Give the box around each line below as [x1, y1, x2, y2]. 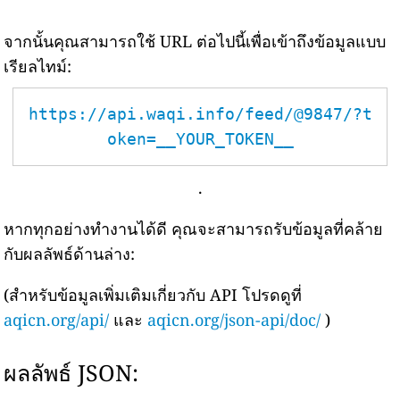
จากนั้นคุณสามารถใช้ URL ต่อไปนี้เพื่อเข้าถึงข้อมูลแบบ [4, 30, 387, 52]
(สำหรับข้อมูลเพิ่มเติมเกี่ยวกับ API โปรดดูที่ [4, 284, 303, 305]
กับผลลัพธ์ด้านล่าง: [4, 243, 136, 264]
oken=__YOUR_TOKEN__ [106, 129, 294, 148]
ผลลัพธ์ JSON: [4, 357, 139, 387]
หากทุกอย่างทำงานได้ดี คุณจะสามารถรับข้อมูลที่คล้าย [4, 218, 384, 239]
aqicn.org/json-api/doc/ [147, 309, 321, 330]
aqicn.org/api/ [4, 309, 110, 330]
